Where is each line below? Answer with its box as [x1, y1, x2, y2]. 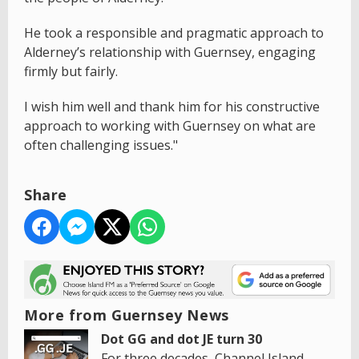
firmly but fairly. [24, 62, 118, 80]
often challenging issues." [24, 135, 178, 154]
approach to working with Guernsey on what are [24, 116, 316, 135]
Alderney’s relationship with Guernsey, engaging [24, 42, 316, 61]
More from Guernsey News [24, 305, 229, 325]
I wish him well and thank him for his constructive [24, 97, 320, 115]
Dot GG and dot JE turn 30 [101, 329, 262, 348]
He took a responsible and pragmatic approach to [24, 23, 324, 42]
